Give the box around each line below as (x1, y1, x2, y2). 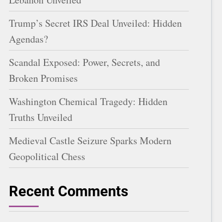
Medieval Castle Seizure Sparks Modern (9, 133, 171, 147)
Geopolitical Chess (9, 149, 85, 163)
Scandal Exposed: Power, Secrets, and (9, 55, 160, 69)
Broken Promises (9, 71, 78, 85)
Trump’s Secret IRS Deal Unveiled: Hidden (9, 16, 182, 30)
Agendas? (9, 32, 48, 46)
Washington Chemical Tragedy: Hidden (9, 94, 167, 108)
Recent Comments (9, 182, 128, 200)
